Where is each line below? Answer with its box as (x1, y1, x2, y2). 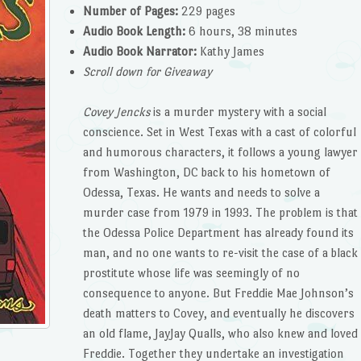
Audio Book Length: (83, 23, 185, 38)
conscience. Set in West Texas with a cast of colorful (83, 125, 356, 139)
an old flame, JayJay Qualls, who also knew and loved (83, 326, 358, 341)
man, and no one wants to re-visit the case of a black (83, 246, 358, 260)
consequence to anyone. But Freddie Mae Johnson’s (83, 286, 354, 301)
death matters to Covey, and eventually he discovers (83, 306, 355, 321)
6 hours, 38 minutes (185, 23, 297, 38)
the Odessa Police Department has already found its (83, 226, 354, 240)
